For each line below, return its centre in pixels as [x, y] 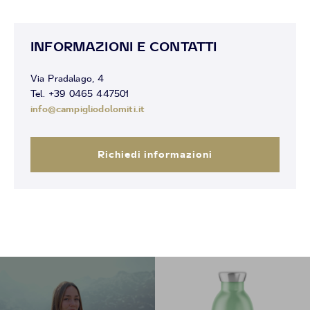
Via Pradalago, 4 [67, 78]
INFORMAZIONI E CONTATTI [124, 46]
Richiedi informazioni [155, 154]
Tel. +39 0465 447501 [80, 93]
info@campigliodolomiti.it [88, 108]
